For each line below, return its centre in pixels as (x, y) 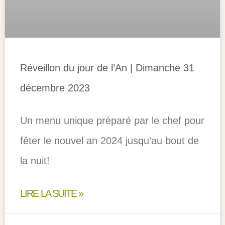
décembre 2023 (55, 88)
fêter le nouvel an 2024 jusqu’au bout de (109, 141)
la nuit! (35, 161)
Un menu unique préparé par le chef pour (112, 121)
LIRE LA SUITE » (52, 194)
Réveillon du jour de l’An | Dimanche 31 (107, 68)
